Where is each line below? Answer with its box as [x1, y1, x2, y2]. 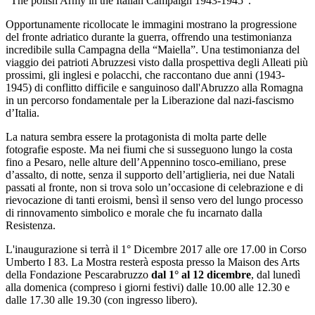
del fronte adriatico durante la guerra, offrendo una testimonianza [6, 30, 292, 43]
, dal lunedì [251, 268, 300, 281]
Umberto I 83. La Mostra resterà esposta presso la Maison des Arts [6, 255, 300, 268]
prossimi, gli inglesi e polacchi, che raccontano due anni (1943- [6, 68, 285, 81]
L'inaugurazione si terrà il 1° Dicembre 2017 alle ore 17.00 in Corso [6, 243, 307, 255]
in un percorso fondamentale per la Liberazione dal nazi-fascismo [6, 94, 294, 106]
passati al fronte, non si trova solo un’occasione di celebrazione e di [6, 181, 303, 193]
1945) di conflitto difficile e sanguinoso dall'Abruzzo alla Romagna [6, 81, 303, 94]
